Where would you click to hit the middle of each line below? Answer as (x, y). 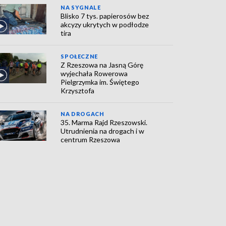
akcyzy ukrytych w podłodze (105, 24)
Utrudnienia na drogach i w (103, 131)
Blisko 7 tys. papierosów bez (105, 16)
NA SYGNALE (81, 7)
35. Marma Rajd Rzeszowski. (104, 122)
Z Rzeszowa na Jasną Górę (102, 65)
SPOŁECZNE (79, 56)
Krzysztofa (78, 91)
